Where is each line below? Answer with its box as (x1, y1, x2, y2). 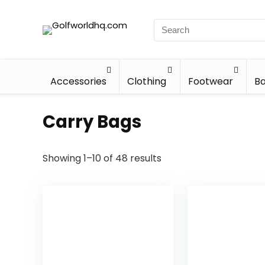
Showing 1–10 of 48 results (43, 151, 161, 165)
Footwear (188, 75, 233, 88)
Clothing (127, 75, 167, 88)
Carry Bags (43, 110, 141, 134)
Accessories (50, 75, 106, 88)
